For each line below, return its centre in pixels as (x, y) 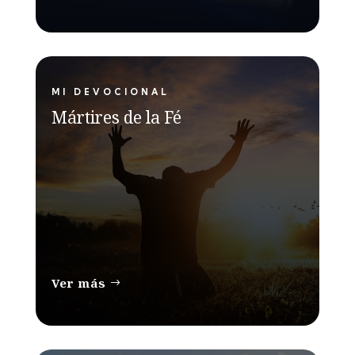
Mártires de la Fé (116, 117)
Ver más (78, 282)
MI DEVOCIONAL (110, 92)
